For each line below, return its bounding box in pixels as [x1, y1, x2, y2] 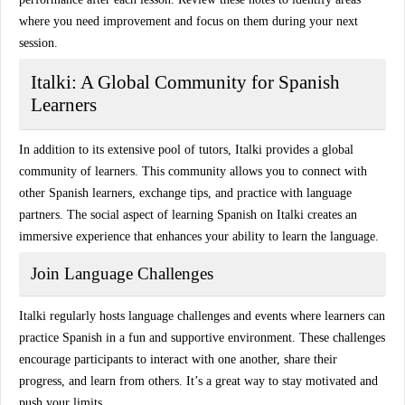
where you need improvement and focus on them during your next [19, 14, 358, 28]
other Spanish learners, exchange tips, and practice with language [19, 186, 352, 200]
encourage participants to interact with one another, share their [19, 353, 337, 366]
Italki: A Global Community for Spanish [31, 71, 340, 93]
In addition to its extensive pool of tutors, [19, 143, 235, 156]
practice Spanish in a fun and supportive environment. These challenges [19, 331, 385, 344]
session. [19, 36, 58, 50]
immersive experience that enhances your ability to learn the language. [19, 230, 379, 243]
